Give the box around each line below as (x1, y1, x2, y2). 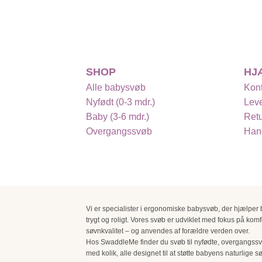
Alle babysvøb (86, 82, 146, 93)
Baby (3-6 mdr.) (86, 112, 149, 122)
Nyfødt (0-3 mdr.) (86, 97, 155, 108)
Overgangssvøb (86, 126, 152, 137)
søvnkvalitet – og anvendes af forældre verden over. (86, 226, 250, 235)
